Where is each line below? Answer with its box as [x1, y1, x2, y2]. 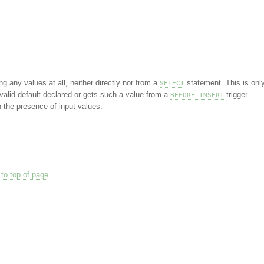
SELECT [159, 80, 184, 87]
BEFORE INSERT [170, 91, 224, 98]
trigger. [223, 90, 249, 99]
